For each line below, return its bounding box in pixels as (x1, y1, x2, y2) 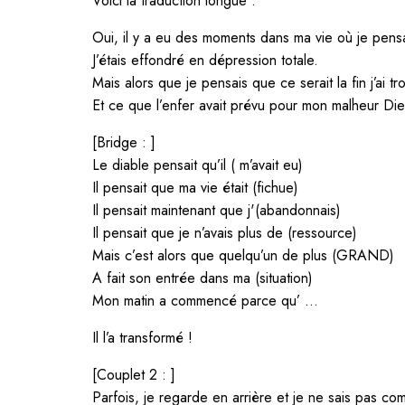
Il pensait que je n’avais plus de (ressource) (92, 221, 357, 243)
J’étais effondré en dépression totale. (92, 49, 318, 71)
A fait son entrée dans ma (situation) (92, 267, 313, 288)
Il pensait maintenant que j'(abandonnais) (92, 199, 341, 221)
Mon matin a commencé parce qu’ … (92, 289, 318, 311)
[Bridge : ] (92, 131, 155, 153)
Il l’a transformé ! (92, 326, 193, 348)
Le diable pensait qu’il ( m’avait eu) (92, 154, 303, 175)
